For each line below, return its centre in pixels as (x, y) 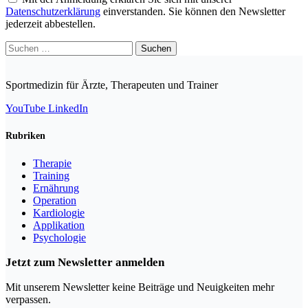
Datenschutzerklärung (53, 11)
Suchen (21, 46)
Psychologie (59, 238)
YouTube (25, 108)
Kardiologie (59, 213)
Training (51, 176)
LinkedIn (68, 108)
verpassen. (28, 300)
